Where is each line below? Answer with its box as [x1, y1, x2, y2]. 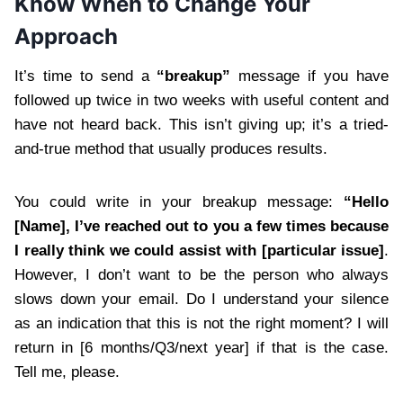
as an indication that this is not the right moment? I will [14, 315, 389, 333]
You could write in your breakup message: [14, 193, 344, 211]
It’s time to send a [14, 67, 157, 85]
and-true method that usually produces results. [14, 140, 327, 158]
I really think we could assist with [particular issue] [14, 242, 384, 260]
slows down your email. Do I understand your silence [14, 291, 389, 309]
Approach [14, 23, 118, 50]
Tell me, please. [14, 363, 120, 381]
